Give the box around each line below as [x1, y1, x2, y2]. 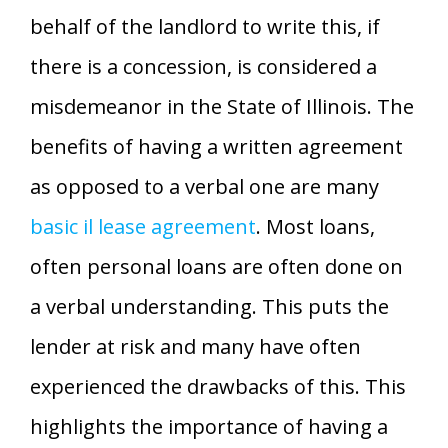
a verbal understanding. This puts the [30, 292, 389, 320]
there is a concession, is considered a [30, 52, 377, 80]
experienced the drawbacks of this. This [30, 372, 406, 400]
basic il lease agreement [30, 212, 256, 240]
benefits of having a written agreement [30, 132, 403, 160]
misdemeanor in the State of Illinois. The [30, 92, 414, 120]
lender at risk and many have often [30, 332, 361, 360]
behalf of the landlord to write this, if [30, 12, 380, 40]
